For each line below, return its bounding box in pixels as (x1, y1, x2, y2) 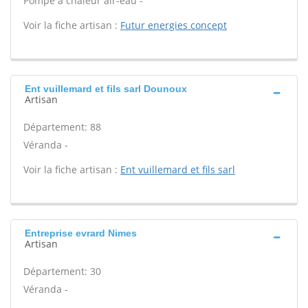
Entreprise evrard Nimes (25, 228, 137, 239)
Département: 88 (23, 120, 101, 133)
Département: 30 (23, 265, 101, 278)
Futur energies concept (120, 19, 227, 32)
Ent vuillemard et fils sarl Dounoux (25, 83, 187, 94)
